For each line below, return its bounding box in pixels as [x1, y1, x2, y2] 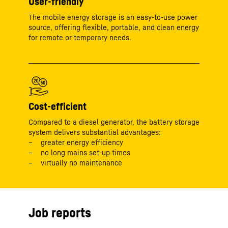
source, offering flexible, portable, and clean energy [28, 23, 199, 32]
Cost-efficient [28, 100, 87, 112]
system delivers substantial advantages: [28, 128, 161, 136]
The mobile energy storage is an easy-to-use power [28, 13, 197, 21]
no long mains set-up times [41, 148, 130, 157]
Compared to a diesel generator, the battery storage [28, 118, 199, 126]
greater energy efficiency [41, 138, 123, 147]
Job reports [28, 205, 91, 220]
